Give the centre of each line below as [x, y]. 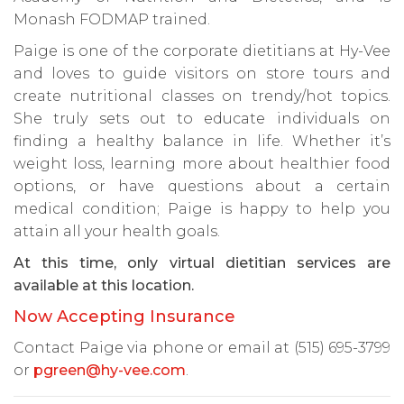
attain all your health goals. [117, 231]
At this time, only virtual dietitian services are [202, 263]
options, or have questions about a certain [202, 186]
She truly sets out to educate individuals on [202, 119]
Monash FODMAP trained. [112, 19]
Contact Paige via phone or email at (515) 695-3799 [202, 348]
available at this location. [104, 285]
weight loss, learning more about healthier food [202, 164]
